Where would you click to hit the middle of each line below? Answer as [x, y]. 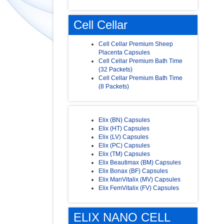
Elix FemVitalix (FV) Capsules [139, 188]
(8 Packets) [114, 87]
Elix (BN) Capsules [124, 120]
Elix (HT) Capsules [124, 129]
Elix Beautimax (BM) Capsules [140, 163]
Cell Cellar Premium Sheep [136, 44]
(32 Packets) [115, 70]
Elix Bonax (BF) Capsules [133, 171]
